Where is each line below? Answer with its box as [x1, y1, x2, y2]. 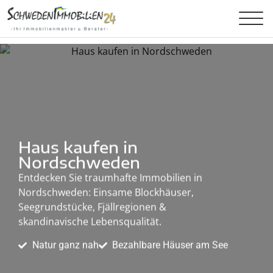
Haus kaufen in [18, 138, 138, 158]
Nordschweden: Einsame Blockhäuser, [18, 186, 194, 200]
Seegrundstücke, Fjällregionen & [18, 200, 166, 214]
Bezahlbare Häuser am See [112, 239, 228, 251]
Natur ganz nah [32, 239, 99, 251]
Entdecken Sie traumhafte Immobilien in [18, 171, 202, 185]
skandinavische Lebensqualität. [18, 215, 161, 229]
